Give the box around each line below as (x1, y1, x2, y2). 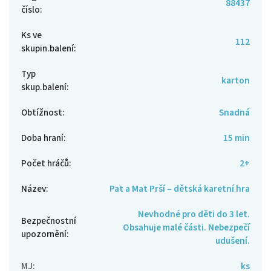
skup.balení (21, 80, 67, 94)
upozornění (21, 227, 67, 241)
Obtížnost (21, 105, 62, 119)
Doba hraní (21, 131, 64, 145)
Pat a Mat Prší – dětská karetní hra (109, 181, 250, 195)
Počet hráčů (21, 156, 69, 170)
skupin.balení (21, 41, 74, 55)
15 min (223, 131, 250, 145)
